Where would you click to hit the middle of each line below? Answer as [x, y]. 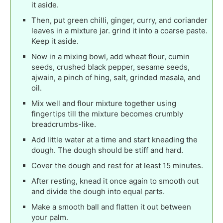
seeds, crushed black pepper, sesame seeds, [111, 67]
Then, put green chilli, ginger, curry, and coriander [119, 20]
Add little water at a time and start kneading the [114, 140]
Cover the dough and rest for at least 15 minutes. [117, 166]
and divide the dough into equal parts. [98, 192]
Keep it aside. [55, 41]
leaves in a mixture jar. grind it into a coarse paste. [119, 31]
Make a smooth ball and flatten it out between [111, 207]
